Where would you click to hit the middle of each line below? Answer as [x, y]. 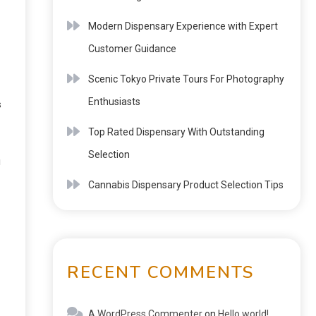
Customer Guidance [132, 49]
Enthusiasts [114, 102]
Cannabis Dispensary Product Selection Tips [186, 185]
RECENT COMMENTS [160, 272]
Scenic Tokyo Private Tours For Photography [186, 79]
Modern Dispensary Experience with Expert [183, 26]
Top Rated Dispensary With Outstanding [176, 132]
